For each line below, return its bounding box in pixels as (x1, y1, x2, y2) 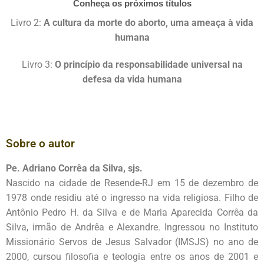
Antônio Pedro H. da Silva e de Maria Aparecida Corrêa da (6, 206, 258, 218)
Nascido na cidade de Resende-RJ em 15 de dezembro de (6, 177, 258, 189)
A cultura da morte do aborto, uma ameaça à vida (44, 17, 253, 29)
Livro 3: (21, 59, 55, 71)
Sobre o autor (6, 136, 75, 150)
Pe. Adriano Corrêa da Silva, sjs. (6, 162, 143, 174)
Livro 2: (11, 17, 44, 29)
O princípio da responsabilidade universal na (54, 59, 243, 71)
